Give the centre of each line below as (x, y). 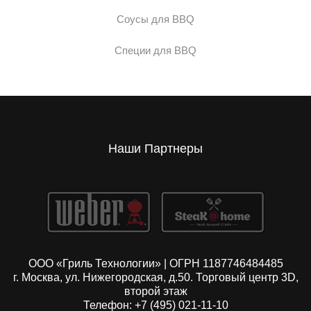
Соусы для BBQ (155, 19)
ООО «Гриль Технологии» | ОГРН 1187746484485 (155, 264)
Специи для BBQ (155, 51)
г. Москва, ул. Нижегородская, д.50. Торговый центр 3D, (155, 278)
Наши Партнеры (155, 149)
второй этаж (155, 292)
